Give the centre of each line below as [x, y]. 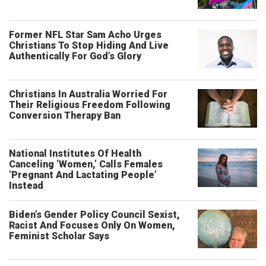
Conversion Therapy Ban [65, 115]
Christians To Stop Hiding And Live [89, 45]
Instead [26, 186]
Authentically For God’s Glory [75, 56]
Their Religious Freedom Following [90, 105]
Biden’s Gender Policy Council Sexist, [94, 215]
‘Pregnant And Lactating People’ [83, 175]
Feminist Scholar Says [59, 236]
